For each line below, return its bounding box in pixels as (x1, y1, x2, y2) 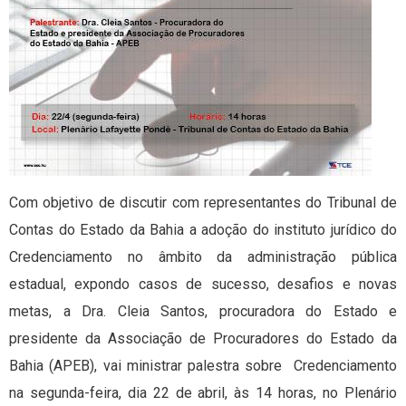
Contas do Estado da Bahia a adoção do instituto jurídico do (9, 221, 397, 239)
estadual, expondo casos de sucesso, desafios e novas (9, 275, 397, 294)
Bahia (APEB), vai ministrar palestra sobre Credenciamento (9, 357, 397, 375)
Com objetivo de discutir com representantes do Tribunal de (9, 194, 397, 212)
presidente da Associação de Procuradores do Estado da (9, 330, 397, 348)
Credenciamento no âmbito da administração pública (9, 248, 397, 266)
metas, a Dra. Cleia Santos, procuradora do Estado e (9, 303, 397, 321)
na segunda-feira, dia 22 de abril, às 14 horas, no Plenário (9, 384, 397, 402)
